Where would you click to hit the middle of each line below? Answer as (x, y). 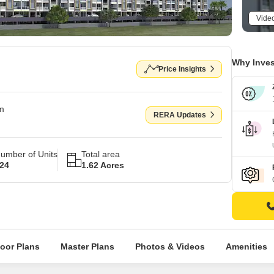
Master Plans (87, 246)
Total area (101, 154)
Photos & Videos (170, 246)
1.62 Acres (103, 165)
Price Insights (182, 69)
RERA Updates (180, 115)
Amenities (246, 246)
